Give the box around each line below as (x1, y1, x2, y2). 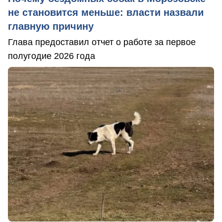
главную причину (8, 21, 94, 32)
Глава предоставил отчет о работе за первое (8, 37, 196, 48)
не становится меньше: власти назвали (8, 7, 204, 18)
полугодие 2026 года (8, 51, 95, 61)
